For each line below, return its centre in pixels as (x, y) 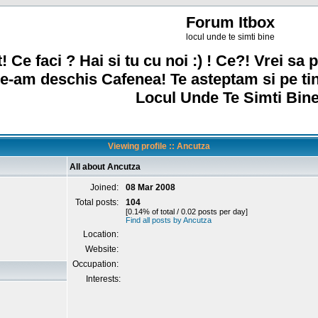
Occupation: (97, 264)
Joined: (105, 187)
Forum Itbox (230, 22)
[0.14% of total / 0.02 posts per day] (187, 212)
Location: (102, 234)
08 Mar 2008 (150, 187)
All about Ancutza (105, 167)
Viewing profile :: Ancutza (159, 146)
